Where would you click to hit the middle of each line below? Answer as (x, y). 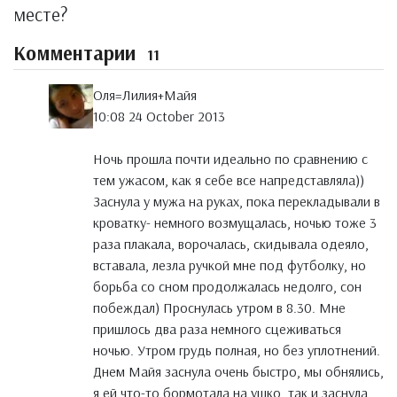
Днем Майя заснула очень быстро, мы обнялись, (238, 372)
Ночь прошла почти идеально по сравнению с (230, 159)
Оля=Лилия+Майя (145, 95)
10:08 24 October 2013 (159, 117)
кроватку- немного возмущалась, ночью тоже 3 (235, 223)
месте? (40, 14)
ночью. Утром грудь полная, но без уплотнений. (237, 350)
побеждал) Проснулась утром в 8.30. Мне (219, 308)
